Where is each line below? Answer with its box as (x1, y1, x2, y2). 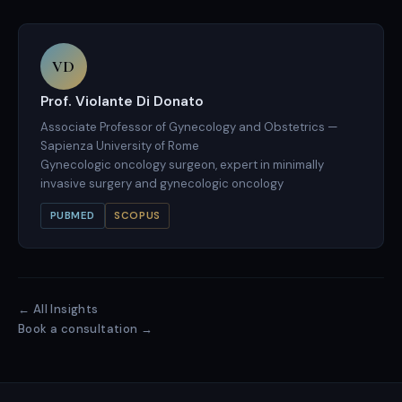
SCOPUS (114, 209, 161, 223)
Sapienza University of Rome (40, 137, 199, 153)
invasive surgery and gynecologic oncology (40, 175, 284, 191)
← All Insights (18, 301, 99, 317)
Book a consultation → (18, 320, 153, 336)
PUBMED (49, 209, 96, 223)
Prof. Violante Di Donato (40, 92, 204, 111)
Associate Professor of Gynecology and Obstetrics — (40, 118, 337, 135)
